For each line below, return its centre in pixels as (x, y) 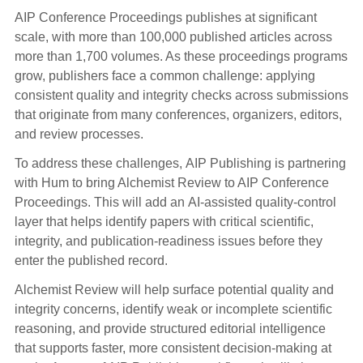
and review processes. (79, 135)
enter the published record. (91, 261)
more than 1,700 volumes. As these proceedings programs (181, 57)
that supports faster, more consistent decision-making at (173, 348)
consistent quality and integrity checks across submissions (181, 96)
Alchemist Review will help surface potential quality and (174, 290)
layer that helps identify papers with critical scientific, (164, 222)
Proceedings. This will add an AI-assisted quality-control (175, 203)
